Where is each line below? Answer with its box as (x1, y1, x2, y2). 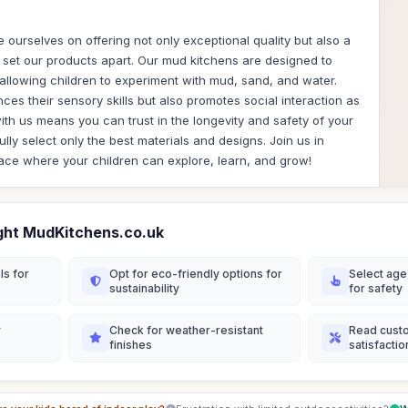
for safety (349, 281, 403, 295)
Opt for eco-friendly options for (109, 267, 282, 280)
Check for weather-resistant (109, 323, 263, 337)
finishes (109, 338, 152, 352)
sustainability (109, 281, 179, 295)
